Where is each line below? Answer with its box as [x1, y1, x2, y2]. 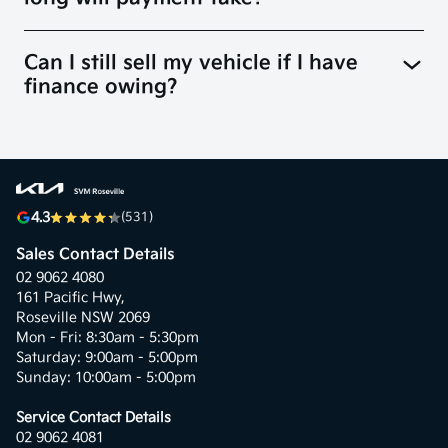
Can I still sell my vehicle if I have [24, 51, 358, 76]
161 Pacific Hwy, [16, 289, 129, 307]
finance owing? [24, 75, 178, 100]
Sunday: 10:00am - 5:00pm [16, 369, 196, 387]
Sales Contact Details [16, 245, 175, 265]
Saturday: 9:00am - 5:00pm [16, 349, 198, 367]
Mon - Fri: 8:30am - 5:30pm [16, 329, 199, 347]
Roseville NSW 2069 [16, 309, 150, 327]
